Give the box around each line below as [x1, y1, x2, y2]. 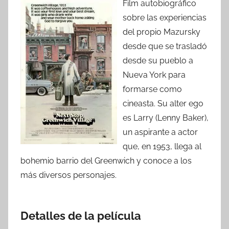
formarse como [123, 84, 182, 95]
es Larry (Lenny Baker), [123, 113, 209, 123]
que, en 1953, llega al [123, 142, 201, 152]
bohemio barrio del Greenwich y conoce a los [20, 156, 192, 166]
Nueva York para [123, 70, 186, 80]
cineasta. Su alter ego [123, 99, 203, 109]
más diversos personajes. [20, 170, 117, 180]
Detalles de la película [20, 209, 141, 223]
